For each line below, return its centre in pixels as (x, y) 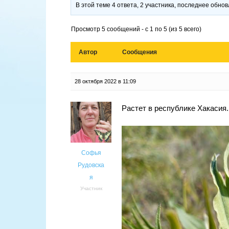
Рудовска (91, 165)
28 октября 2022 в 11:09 (105, 82)
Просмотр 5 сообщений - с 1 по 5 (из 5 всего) (136, 29)
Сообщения (140, 52)
